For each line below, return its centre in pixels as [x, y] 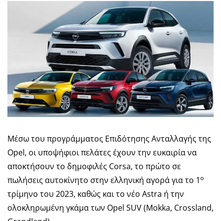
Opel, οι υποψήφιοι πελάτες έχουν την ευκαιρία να [102, 153]
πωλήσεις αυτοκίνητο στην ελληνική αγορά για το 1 [104, 180]
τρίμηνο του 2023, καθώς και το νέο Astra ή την [96, 194]
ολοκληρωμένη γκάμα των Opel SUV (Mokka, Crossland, [110, 208]
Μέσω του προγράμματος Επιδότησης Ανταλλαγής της [109, 139]
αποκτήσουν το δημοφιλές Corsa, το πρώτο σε [94, 166]
